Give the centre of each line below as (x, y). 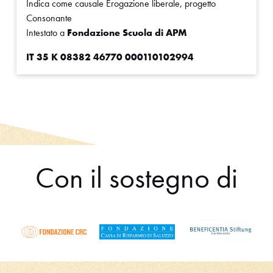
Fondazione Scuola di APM (127, 33)
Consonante (49, 18)
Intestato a (46, 33)
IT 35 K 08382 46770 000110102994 (110, 57)
